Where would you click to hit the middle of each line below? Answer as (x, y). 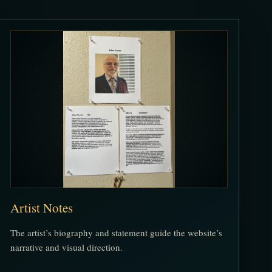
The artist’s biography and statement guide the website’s (117, 233)
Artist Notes (42, 208)
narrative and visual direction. (67, 247)
